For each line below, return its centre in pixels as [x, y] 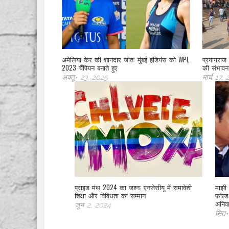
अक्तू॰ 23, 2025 [85, 77]
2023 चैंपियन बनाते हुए [90, 67]
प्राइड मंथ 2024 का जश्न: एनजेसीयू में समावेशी [133, 187]
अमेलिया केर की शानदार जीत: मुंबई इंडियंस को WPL [125, 59]
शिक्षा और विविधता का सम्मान [110, 196]
